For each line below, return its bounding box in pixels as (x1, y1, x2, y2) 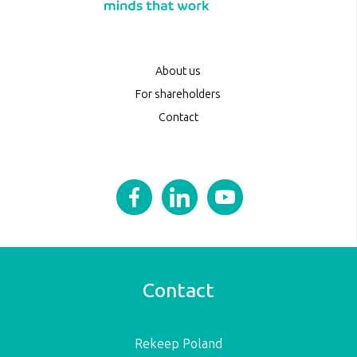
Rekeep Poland (135, 336, 222, 352)
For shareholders (135, 88, 221, 102)
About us (155, 65, 201, 79)
